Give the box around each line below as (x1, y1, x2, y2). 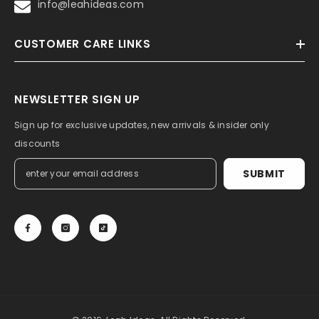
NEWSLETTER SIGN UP (14, 92, 140, 107)
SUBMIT (242, 167, 286, 181)
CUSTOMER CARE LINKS (14, 36, 151, 51)
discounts (14, 137, 61, 150)
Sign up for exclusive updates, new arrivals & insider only (14, 119, 269, 131)
